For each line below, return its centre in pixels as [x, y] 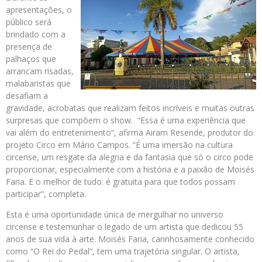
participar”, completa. [46, 194]
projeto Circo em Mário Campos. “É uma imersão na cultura [119, 145]
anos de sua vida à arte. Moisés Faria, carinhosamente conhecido [130, 239]
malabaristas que [38, 84]
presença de [29, 47]
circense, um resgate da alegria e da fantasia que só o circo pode [130, 157]
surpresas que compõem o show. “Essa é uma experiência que [126, 120]
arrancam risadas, [40, 71]
